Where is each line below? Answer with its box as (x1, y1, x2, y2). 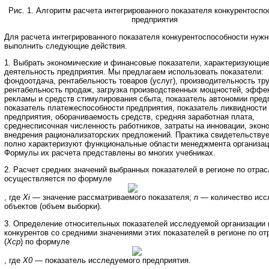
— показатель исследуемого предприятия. (32, 255, 191, 265)
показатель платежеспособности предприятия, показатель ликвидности (4, 103, 267, 113)
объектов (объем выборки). (4, 202, 102, 211)
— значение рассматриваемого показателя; (30, 193, 194, 202)
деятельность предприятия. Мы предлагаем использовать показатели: (4, 67, 264, 77)
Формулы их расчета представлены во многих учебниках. (4, 148, 216, 158)
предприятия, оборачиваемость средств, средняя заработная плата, (4, 112, 255, 122)
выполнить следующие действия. (4, 41, 127, 50)
